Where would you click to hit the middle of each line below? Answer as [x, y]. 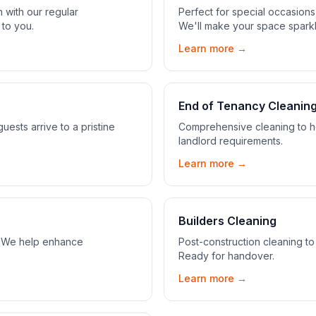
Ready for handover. [226, 256]
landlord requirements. [231, 141]
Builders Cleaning [227, 221]
